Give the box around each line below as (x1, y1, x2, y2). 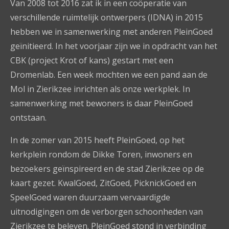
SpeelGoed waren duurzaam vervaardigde (10, 192, 170, 203)
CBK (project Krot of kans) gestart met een (10, 55, 173, 66)
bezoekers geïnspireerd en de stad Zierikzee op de (10, 163, 204, 174)
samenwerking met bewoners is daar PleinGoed (10, 98, 193, 109)
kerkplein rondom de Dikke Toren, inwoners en (10, 149, 192, 160)
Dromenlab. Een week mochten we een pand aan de (10, 69, 208, 80)
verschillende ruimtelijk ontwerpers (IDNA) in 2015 (10, 12, 203, 23)
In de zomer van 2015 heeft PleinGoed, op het (10, 134, 185, 146)
